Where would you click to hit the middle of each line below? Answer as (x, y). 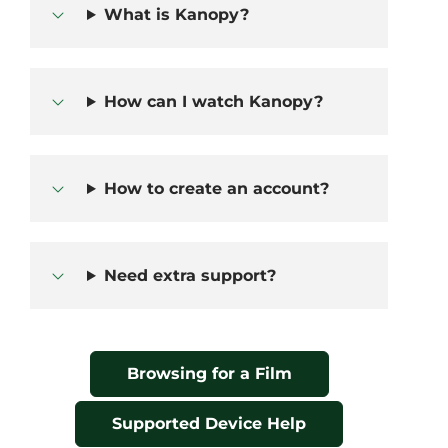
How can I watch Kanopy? (213, 102)
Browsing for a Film (209, 374)
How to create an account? (216, 189)
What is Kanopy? (176, 15)
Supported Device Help (209, 424)
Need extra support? (189, 276)
